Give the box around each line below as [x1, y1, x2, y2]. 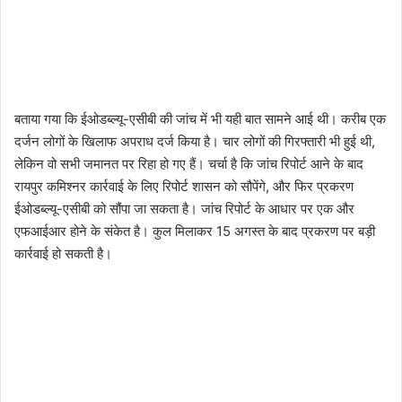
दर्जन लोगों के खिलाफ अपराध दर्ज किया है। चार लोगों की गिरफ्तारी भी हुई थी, [14, 132, 375, 150]
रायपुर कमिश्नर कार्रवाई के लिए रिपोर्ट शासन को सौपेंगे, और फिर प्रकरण [14, 177, 354, 195]
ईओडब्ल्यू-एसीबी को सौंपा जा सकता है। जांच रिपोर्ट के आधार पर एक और [14, 199, 354, 217]
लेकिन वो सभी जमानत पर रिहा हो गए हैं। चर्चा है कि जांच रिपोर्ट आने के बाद [14, 154, 363, 172]
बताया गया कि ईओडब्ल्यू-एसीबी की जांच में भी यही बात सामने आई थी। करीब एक [14, 109, 386, 127]
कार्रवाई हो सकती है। [14, 244, 112, 262]
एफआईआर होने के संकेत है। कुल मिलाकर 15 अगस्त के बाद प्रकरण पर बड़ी [14, 222, 375, 240]
